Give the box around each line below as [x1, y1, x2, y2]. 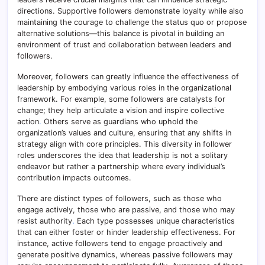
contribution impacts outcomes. [17, 173, 131, 183]
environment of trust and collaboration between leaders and [17, 40, 231, 50]
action [17, 117, 39, 127]
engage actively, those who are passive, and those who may [17, 205, 235, 215]
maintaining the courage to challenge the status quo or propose [17, 18, 247, 27]
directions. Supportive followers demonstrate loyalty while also [17, 7, 244, 16]
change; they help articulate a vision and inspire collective [17, 106, 224, 115]
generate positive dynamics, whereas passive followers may [17, 250, 232, 260]
